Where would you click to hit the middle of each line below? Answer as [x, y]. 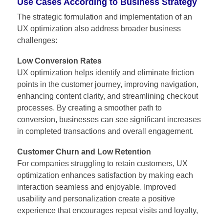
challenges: [37, 40]
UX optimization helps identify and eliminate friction [106, 72]
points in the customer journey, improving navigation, [108, 84]
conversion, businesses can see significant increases [109, 119]
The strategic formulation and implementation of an [105, 17]
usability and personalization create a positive [96, 198]
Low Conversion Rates [59, 61]
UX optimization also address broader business [99, 28]
